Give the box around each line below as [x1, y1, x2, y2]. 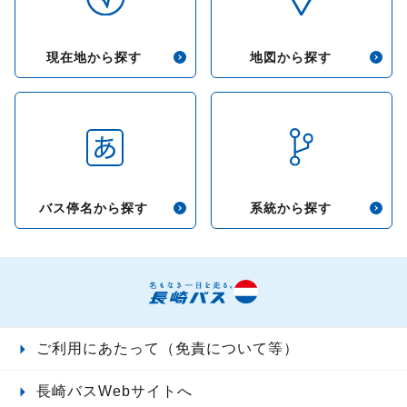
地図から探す [249, 50, 332, 65]
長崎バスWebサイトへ [36, 383, 193, 399]
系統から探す [249, 201, 332, 215]
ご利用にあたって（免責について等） [36, 341, 299, 356]
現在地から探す [45, 50, 142, 65]
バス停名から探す [39, 201, 149, 215]
